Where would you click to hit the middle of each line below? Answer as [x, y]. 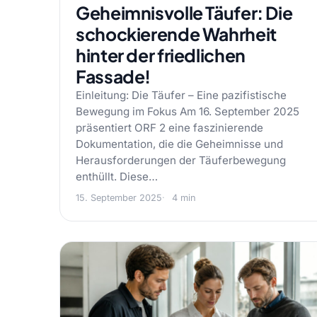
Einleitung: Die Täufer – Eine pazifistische [181, 95]
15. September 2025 [119, 198]
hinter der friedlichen [161, 55]
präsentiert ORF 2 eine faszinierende [169, 128]
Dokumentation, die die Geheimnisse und [179, 144]
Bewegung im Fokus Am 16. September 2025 [188, 111]
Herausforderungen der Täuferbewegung [181, 160]
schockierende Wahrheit [176, 34]
